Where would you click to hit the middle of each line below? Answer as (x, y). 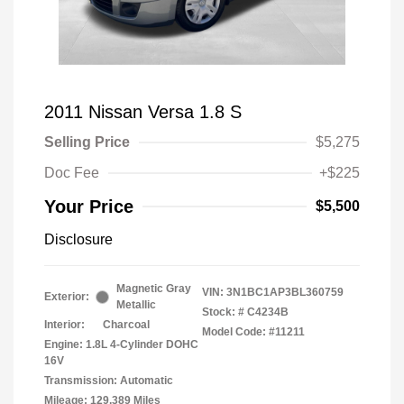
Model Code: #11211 (253, 332)
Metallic (136, 305)
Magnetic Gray (154, 289)
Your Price (89, 207)
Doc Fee (72, 173)
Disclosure (78, 240)
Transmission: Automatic (109, 381)
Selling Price (87, 142)
